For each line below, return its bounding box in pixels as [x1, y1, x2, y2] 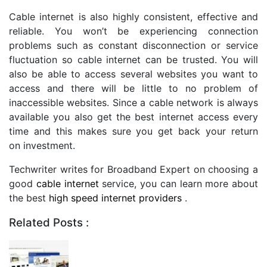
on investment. [9, 139, 75, 151]
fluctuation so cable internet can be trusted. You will [9, 53, 258, 66]
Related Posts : [9, 215, 89, 229]
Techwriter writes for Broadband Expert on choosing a [9, 163, 258, 175]
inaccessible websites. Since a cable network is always [9, 96, 258, 108]
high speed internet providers [49, 191, 185, 204]
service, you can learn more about [102, 177, 258, 190]
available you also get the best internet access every [9, 110, 258, 123]
